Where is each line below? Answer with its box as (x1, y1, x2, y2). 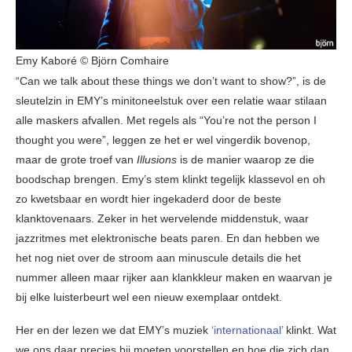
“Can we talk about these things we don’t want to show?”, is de (16, 75, 326, 88)
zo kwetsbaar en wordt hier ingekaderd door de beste (16, 192, 281, 206)
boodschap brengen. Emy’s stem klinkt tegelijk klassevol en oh (16, 173, 325, 186)
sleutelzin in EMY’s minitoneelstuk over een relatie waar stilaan (16, 94, 327, 108)
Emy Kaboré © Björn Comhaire (16, 54, 169, 68)
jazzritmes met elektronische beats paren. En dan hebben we (16, 232, 320, 245)
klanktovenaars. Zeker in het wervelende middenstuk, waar (16, 212, 309, 225)
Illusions (137, 153, 177, 167)
